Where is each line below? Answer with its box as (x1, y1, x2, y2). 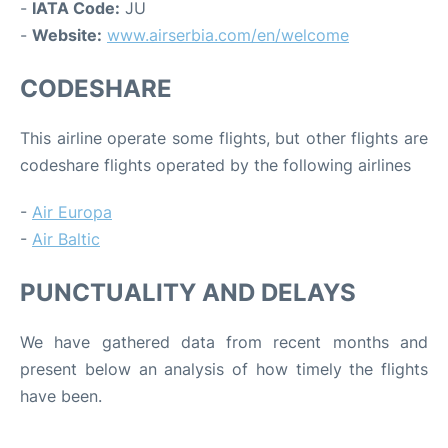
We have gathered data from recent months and (20, 331, 428, 352)
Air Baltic (32, 228, 100, 249)
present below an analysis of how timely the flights (20, 358, 428, 379)
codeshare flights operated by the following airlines (20, 154, 411, 175)
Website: (32, 24, 102, 45)
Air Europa (32, 201, 112, 222)
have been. (20, 385, 102, 406)
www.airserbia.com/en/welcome (107, 24, 349, 45)
